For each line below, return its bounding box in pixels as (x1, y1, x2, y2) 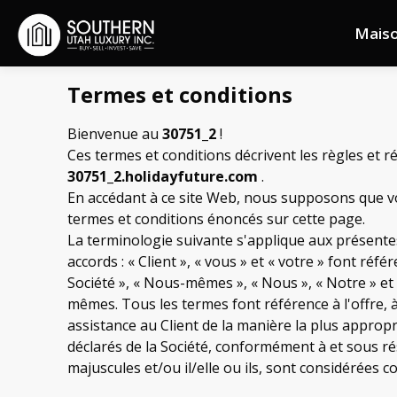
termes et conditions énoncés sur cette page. (67, 208, 365, 229)
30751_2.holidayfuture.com (67, 166, 258, 186)
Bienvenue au (67, 123, 162, 144)
